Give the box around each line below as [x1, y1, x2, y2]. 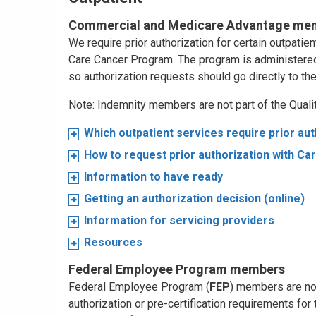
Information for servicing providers [84, 214, 274, 227]
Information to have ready [84, 170, 223, 183]
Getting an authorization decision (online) [84, 192, 305, 205]
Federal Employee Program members [68, 262, 285, 276]
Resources [84, 236, 142, 249]
